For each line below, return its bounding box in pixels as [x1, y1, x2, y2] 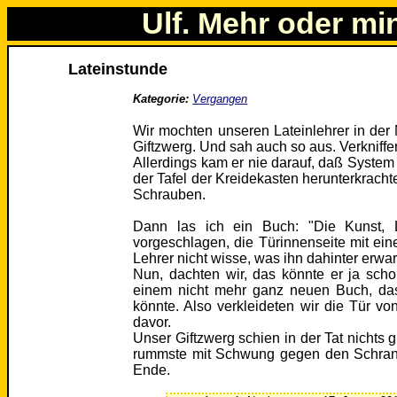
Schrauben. [133, 187, 206, 203]
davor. [133, 315, 172, 331]
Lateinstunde [68, 60, 168, 79]
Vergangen [192, 92, 248, 106]
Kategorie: [133, 92, 190, 106]
